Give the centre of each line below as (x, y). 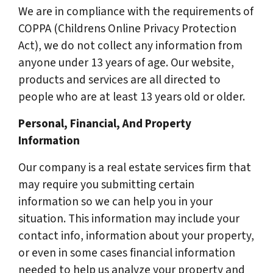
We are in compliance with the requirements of (136, 12)
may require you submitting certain (106, 185)
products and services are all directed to (119, 80)
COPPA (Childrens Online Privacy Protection (127, 29)
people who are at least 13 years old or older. (132, 97)
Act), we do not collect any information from (130, 46)
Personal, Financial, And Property (105, 124)
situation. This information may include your (129, 219)
